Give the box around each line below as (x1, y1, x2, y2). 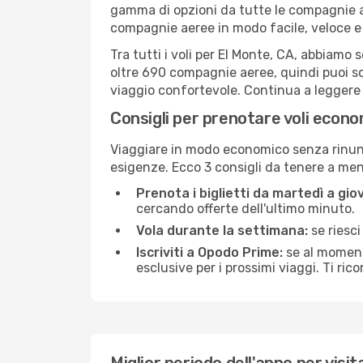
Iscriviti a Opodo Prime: (136, 245, 283, 260)
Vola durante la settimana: (136, 223, 308, 238)
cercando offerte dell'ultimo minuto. (136, 201, 355, 216)
